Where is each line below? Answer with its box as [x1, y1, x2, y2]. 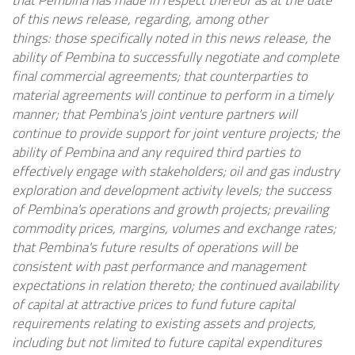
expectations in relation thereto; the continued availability [12, 275, 338, 296]
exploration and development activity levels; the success [12, 180, 331, 201]
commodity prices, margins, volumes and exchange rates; [12, 218, 336, 239]
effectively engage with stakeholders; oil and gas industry [12, 161, 339, 182]
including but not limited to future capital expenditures [12, 332, 322, 353]
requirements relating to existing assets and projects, [12, 313, 316, 334]
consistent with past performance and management [12, 256, 306, 277]
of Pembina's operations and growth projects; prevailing [12, 199, 329, 220]
